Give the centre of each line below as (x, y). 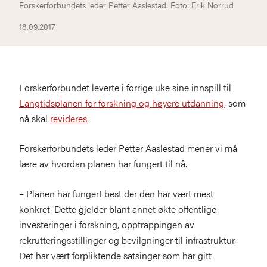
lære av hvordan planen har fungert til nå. (103, 164)
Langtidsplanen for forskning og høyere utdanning (122, 103)
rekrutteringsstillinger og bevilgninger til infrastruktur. (128, 240)
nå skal (35, 118)
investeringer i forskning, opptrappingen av (107, 224)
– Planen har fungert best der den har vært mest (116, 193)
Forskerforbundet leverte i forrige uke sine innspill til (125, 87)
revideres (69, 118)
